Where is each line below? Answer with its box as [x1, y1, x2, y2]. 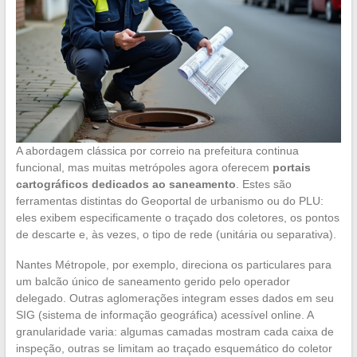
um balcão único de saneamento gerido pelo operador [15, 275, 290, 288]
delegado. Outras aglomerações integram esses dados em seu [15, 292, 334, 305]
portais [272, 161, 311, 175]
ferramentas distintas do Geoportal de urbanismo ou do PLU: [15, 194, 324, 208]
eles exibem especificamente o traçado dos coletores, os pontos [15, 211, 339, 225]
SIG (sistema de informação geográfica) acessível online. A [15, 308, 313, 322]
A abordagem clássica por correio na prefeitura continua [15, 144, 299, 158]
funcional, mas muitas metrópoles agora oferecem [15, 161, 273, 175]
